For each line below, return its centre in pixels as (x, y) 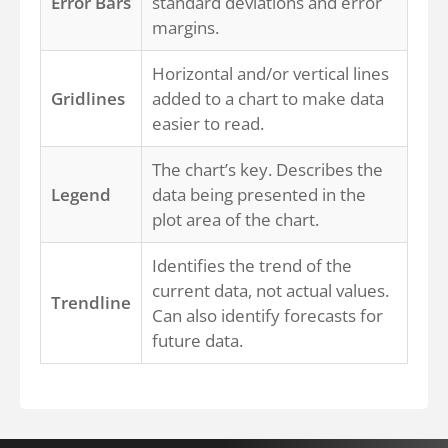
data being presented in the (259, 194)
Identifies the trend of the (252, 265)
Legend (81, 194)
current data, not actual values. (270, 290)
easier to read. (208, 123)
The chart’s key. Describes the (267, 169)
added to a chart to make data (268, 98)
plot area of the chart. (235, 219)
